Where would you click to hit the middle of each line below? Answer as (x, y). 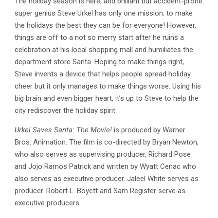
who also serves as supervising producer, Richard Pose (103, 154)
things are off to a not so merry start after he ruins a (99, 38)
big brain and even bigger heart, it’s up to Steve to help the (107, 99)
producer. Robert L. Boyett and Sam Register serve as (100, 191)
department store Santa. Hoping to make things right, (99, 62)
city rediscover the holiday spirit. (66, 111)
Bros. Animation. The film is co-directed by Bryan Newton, (107, 142)
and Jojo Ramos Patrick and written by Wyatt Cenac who (105, 167)
